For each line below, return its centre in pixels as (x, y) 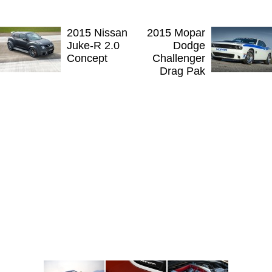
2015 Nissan (97, 33)
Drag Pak (182, 71)
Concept (87, 59)
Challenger (179, 59)
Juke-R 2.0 (93, 46)
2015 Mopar (176, 33)
